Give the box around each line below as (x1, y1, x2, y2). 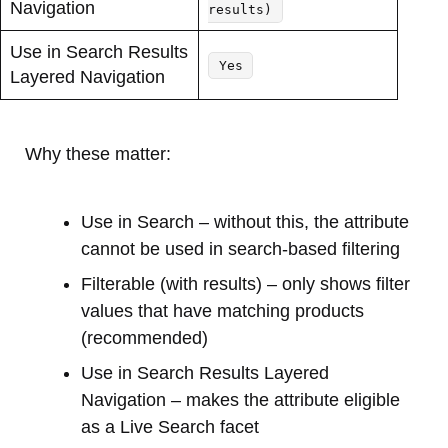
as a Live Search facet (81, 417, 259, 438)
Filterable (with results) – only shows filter (81, 274, 410, 295)
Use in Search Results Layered (81, 363, 329, 384)
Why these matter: (25, 144, 171, 165)
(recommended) (81, 328, 208, 349)
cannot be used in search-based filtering (81, 239, 400, 260)
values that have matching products (81, 301, 364, 322)
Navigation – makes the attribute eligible (81, 390, 400, 411)
